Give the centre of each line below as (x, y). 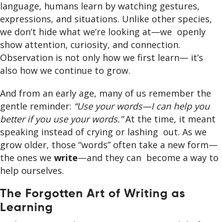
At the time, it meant (170, 119)
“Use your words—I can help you (142, 106)
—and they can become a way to (148, 158)
